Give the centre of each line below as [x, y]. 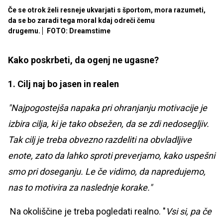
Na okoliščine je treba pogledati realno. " [87, 212]
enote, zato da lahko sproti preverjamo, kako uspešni [111, 156]
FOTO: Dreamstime [79, 31]
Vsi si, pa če [189, 212]
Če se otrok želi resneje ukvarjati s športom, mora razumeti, [107, 10]
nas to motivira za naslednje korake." [80, 188]
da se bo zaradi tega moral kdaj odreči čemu [81, 21]
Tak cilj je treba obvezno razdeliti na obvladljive [100, 140]
